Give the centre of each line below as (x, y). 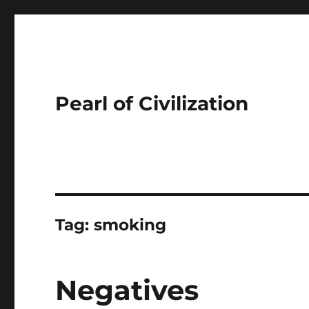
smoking (130, 225)
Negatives (127, 290)
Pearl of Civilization (152, 103)
